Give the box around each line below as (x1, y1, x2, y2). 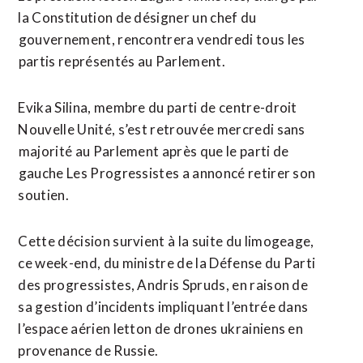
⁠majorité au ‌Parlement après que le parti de (18, 143, 289, 160)
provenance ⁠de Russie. (18, 342, 159, 359)
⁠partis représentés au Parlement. (18, 53, 225, 70)
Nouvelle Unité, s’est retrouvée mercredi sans (18, 121, 305, 138)
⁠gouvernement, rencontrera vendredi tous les (18, 31, 305, 48)
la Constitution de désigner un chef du (18, 9, 257, 26)
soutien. (18, 186, 69, 203)
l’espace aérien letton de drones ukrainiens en (18, 320, 304, 337)
